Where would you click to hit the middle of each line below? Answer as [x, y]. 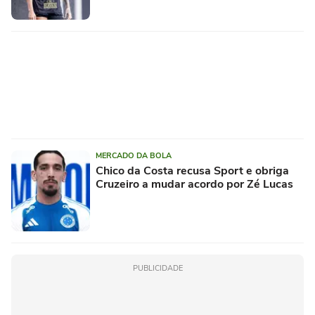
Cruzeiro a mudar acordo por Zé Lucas [194, 184]
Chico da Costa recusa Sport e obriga [192, 171]
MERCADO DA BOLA [134, 155]
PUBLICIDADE [157, 268]
